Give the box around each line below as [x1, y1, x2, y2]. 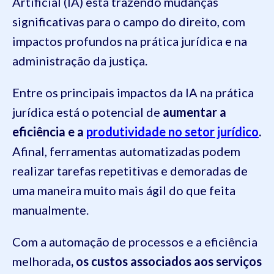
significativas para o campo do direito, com [12, 14, 245, 29]
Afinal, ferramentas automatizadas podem [12, 144, 240, 159]
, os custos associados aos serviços [71, 254, 262, 269]
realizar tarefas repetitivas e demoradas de [12, 163, 248, 179]
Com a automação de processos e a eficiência [12, 234, 257, 250]
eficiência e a [12, 124, 86, 139]
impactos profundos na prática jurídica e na [12, 34, 247, 49]
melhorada [12, 254, 71, 269]
